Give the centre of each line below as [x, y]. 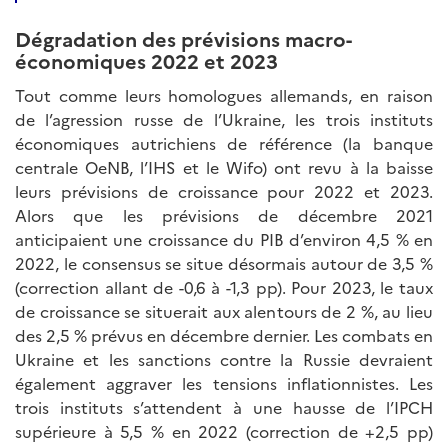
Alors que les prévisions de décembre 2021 [224, 215]
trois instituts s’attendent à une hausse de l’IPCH [224, 407]
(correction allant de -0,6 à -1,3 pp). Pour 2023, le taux [224, 287]
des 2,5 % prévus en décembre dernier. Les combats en [224, 335]
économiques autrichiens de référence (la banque [224, 143]
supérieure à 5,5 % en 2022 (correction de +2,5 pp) [224, 431]
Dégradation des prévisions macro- [183, 38]
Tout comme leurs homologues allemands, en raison [224, 95]
